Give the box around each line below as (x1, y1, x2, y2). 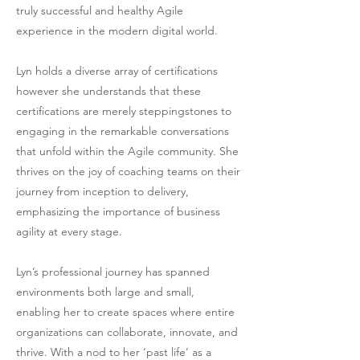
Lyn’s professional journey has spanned (16, 264, 210, 279)
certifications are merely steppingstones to (16, 104, 231, 118)
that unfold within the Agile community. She (16, 144, 239, 158)
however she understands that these (16, 84, 201, 98)
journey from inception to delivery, (16, 184, 189, 198)
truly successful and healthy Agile (16, 3, 183, 18)
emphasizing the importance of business (16, 204, 220, 219)
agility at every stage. (16, 224, 122, 239)
